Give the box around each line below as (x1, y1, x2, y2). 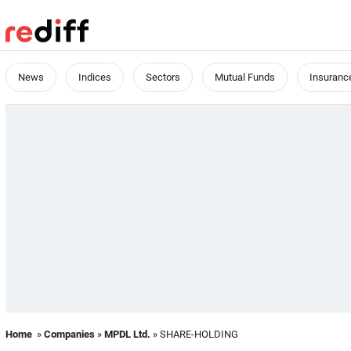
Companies (44, 328, 95, 340)
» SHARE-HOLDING (150, 328, 238, 340)
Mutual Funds (215, 71, 275, 83)
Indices (78, 71, 111, 83)
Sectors (146, 71, 180, 83)
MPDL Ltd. (104, 328, 150, 340)
